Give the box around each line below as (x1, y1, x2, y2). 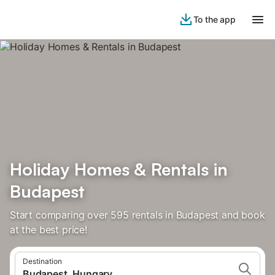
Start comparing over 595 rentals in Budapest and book (10, 209, 265, 221)
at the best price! (10, 223, 87, 236)
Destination (23, 257, 62, 266)
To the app (193, 14, 236, 25)
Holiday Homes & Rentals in (10, 158, 228, 180)
